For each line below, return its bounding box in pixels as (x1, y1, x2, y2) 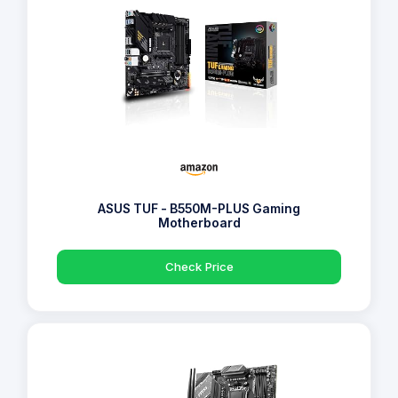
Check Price (164, 259, 234, 274)
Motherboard (157, 215, 241, 230)
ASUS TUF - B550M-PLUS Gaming (98, 201, 300, 216)
